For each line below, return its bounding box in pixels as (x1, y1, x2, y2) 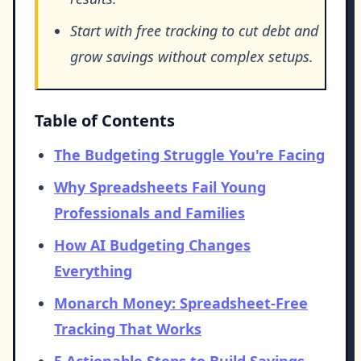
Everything (54, 261, 132, 281)
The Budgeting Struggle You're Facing (54, 145, 325, 165)
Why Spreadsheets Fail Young (54, 177, 266, 197)
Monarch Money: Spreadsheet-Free (54, 293, 308, 313)
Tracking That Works (54, 319, 201, 339)
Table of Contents (35, 110, 175, 132)
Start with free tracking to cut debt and (70, 21, 318, 41)
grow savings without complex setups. (70, 47, 313, 67)
